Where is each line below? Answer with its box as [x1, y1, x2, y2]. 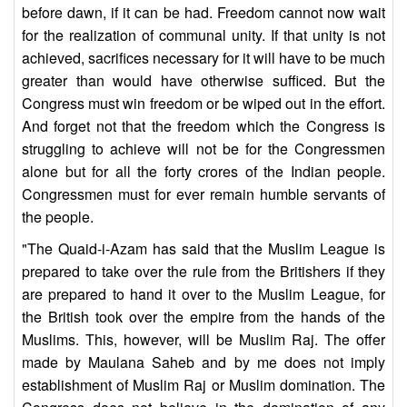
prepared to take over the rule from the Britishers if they [22, 261, 385, 283]
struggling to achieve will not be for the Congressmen [22, 138, 385, 160]
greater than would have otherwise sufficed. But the [22, 70, 385, 92]
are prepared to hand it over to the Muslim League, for [22, 283, 385, 305]
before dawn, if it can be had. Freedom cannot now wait [22, 2, 385, 24]
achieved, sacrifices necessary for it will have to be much [22, 47, 385, 69]
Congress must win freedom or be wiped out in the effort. [22, 93, 385, 114]
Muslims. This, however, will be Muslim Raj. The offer [22, 329, 385, 351]
